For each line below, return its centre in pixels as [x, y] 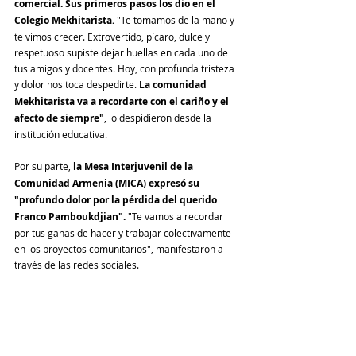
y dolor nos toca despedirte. [77, 84]
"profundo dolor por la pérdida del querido [117, 199]
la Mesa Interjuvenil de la [134, 166]
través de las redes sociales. [77, 264]
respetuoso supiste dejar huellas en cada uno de [122, 52]
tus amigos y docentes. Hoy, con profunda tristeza [126, 68]
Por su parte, [44, 166]
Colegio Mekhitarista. [66, 20]
